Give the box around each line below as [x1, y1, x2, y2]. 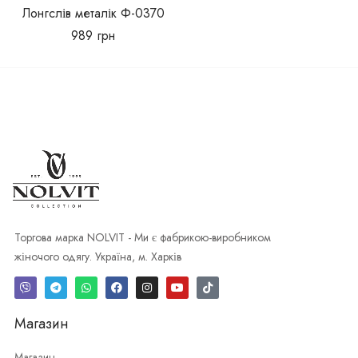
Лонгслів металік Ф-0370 [22, 4, 165, 23]
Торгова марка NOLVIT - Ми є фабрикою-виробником [14, 229, 271, 246]
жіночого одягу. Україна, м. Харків [14, 249, 181, 265]
